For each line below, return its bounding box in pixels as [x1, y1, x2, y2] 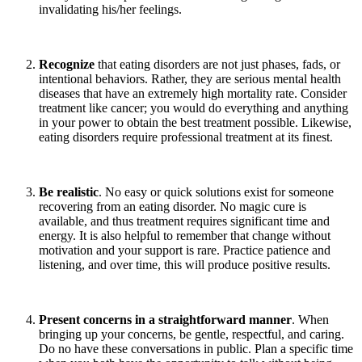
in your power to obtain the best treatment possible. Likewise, [39, 115, 351, 129]
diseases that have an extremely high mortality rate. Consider [39, 86, 347, 100]
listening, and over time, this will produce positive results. [39, 257, 330, 271]
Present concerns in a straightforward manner [39, 312, 292, 326]
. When [292, 312, 329, 326]
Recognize [39, 57, 98, 71]
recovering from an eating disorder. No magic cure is [39, 199, 306, 213]
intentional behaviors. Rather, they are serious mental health [39, 71, 341, 86]
